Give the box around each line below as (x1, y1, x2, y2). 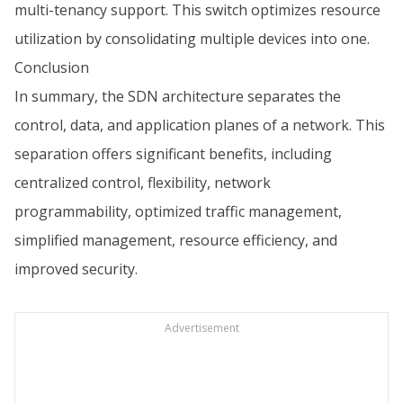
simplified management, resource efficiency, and (14, 230, 337, 250)
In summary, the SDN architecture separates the (14, 86, 341, 106)
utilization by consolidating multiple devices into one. (14, 29, 370, 49)
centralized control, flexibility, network (14, 173, 271, 193)
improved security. (14, 259, 138, 279)
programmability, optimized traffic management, (14, 201, 342, 221)
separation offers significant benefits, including (14, 144, 332, 164)
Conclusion (14, 58, 89, 77)
